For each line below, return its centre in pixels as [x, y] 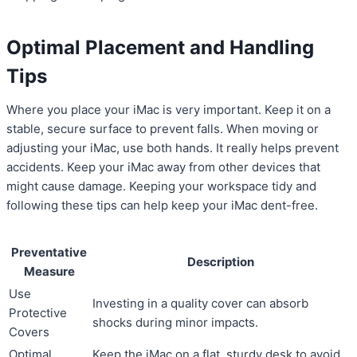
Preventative [49, 253]
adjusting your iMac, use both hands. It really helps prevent [173, 148]
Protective [38, 313]
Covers [29, 332]
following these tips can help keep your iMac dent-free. [162, 206]
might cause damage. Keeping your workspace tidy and [161, 186]
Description [220, 262]
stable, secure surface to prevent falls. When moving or [163, 129]
